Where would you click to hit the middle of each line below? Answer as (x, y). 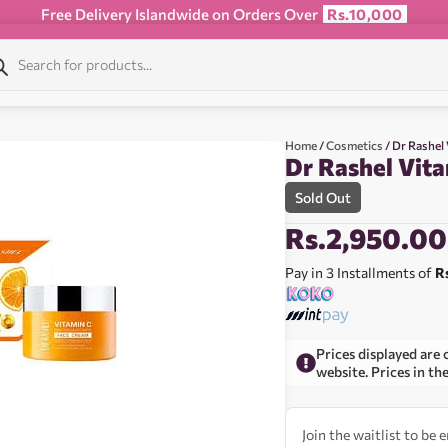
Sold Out (323, 197)
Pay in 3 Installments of (360, 272)
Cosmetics (355, 145)
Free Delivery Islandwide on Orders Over (181, 14)
